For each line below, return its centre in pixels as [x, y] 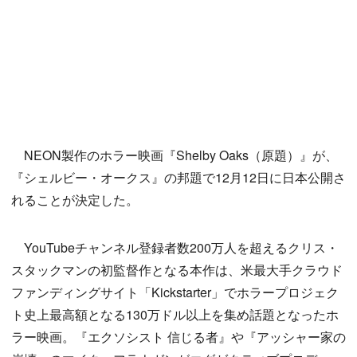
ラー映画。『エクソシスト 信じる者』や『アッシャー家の [178, 337]
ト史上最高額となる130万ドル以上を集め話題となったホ [175, 315]
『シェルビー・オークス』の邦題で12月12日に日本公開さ [178, 178]
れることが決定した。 [75, 200]
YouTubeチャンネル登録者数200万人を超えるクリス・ [175, 248]
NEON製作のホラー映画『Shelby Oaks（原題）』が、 [175, 155]
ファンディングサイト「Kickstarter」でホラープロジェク [175, 292]
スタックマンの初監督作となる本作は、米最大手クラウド [177, 270]
